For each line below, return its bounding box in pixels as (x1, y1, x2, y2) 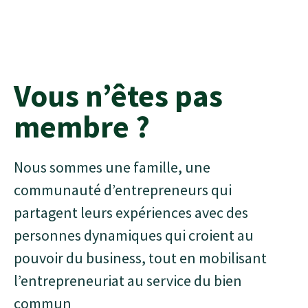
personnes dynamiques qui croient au (14, 225, 254, 245)
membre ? (14, 107, 150, 146)
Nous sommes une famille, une (14, 157, 210, 177)
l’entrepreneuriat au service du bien (14, 271, 242, 290)
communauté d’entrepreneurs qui (14, 180, 232, 199)
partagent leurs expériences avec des (14, 203, 248, 222)
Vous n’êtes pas (14, 76, 223, 115)
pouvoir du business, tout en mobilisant (14, 248, 267, 267)
